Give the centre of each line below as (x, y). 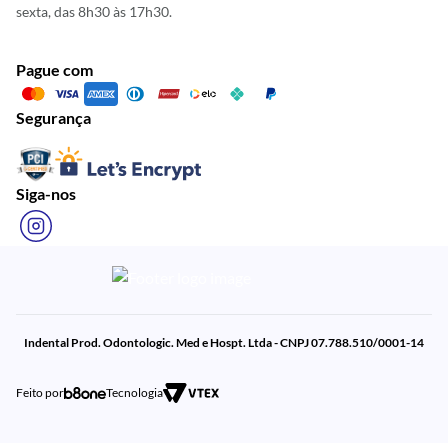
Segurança (53, 117)
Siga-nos (46, 193)
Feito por (40, 392)
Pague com (54, 69)
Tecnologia (134, 392)
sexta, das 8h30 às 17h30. (94, 11)
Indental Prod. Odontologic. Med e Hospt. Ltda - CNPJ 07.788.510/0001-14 (224, 342)
